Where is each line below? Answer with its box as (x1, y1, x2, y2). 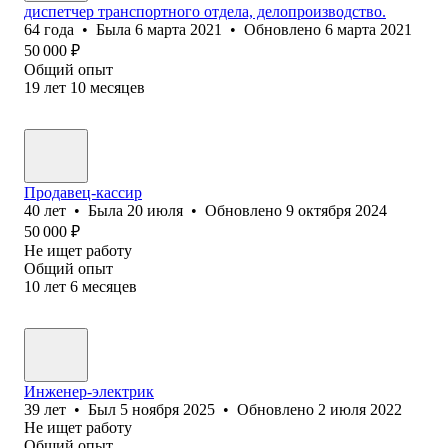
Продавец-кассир (24, 183, 142, 201)
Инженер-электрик (24, 382, 154, 400)
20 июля (127, 201, 183, 219)
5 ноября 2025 (120, 400, 215, 418)
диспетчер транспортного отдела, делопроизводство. (24, 2, 386, 20)
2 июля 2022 (318, 400, 402, 418)
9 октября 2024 (286, 201, 387, 219)
